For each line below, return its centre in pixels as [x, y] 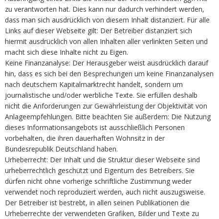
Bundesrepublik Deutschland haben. [61, 149]
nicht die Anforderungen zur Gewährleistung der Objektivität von [106, 106]
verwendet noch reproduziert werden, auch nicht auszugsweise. [105, 192]
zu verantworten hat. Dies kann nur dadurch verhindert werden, [105, 9]
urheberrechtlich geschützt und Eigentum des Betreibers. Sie [100, 170]
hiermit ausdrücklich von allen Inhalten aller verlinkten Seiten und [106, 41]
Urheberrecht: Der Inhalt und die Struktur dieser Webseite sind [102, 159]
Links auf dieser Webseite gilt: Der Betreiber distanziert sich [99, 30]
